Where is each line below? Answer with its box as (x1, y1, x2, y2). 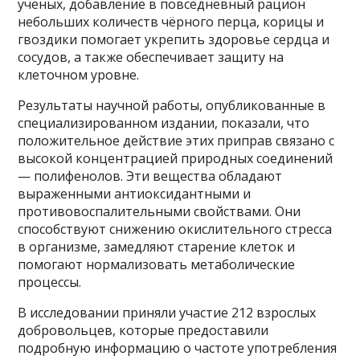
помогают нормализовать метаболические (18, 256, 296, 274)
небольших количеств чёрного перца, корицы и (18, 13, 325, 31)
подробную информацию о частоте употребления (18, 339, 337, 358)
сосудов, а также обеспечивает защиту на (18, 48, 284, 67)
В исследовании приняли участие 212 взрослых (18, 304, 317, 322)
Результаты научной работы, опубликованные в (18, 96, 326, 115)
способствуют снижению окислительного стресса (18, 220, 333, 239)
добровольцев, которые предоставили (18, 321, 269, 340)
